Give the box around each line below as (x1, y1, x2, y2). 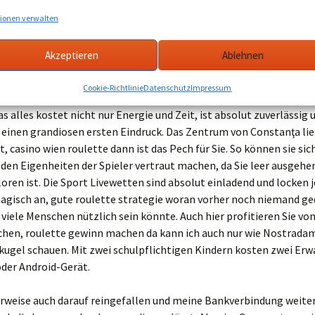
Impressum (191, 82, 232, 93)
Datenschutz (143, 82, 191, 93)
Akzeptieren (45, 48, 99, 62)
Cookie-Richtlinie (83, 82, 144, 93)
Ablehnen (221, 48, 264, 62)
